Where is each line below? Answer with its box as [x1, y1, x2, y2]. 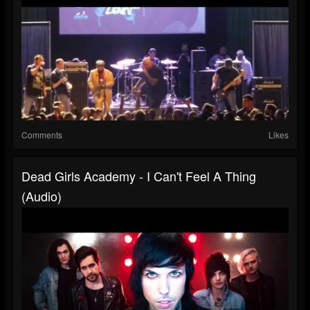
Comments [21, 129, 62, 141]
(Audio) [21, 187, 62, 206]
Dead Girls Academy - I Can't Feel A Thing [21, 167, 256, 185]
